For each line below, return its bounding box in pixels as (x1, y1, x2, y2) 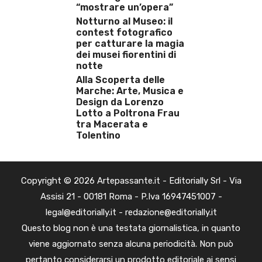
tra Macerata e (76, 119, 148, 130)
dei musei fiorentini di (76, 49, 176, 61)
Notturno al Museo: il (76, 16, 173, 27)
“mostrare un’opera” (76, 2, 173, 13)
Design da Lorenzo (76, 96, 164, 108)
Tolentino (76, 130, 120, 142)
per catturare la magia (76, 38, 184, 50)
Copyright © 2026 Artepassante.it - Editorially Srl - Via (20, 175, 242, 187)
